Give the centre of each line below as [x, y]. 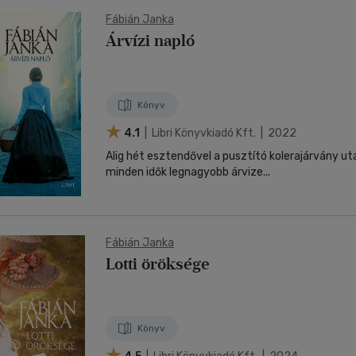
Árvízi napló [150, 41]
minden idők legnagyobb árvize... [188, 172]
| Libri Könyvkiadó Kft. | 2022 [219, 133]
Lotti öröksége [158, 264]
